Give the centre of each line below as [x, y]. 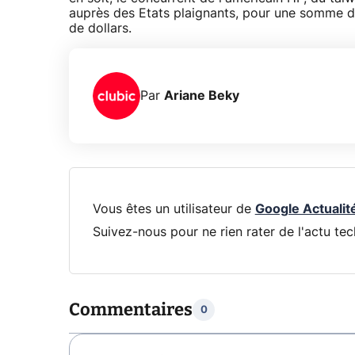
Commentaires [131, 310]
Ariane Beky [202, 95]
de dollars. [100, 29]
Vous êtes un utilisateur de [174, 209]
